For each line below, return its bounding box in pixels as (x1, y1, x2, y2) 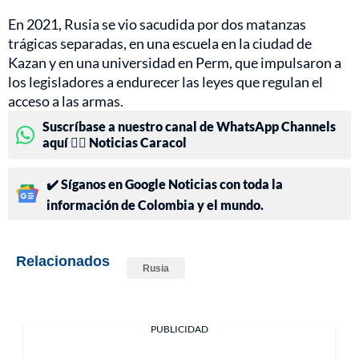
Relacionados (16, 251, 110, 269)
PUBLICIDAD (151, 322, 208, 335)
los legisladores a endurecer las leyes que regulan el (8, 72, 323, 91)
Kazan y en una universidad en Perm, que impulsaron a (8, 53, 341, 71)
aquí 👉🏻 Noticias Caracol (42, 134, 187, 150)
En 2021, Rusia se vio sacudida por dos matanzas (8, 14, 306, 33)
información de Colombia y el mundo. (46, 196, 264, 212)
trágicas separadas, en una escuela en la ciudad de (8, 34, 312, 52)
